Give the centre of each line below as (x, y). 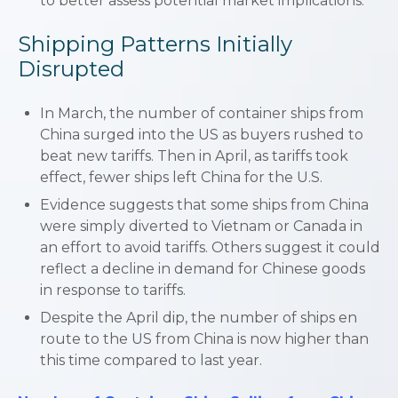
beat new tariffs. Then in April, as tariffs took (194, 156)
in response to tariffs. (113, 290)
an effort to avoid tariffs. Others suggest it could (210, 247)
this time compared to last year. (151, 360)
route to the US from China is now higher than (204, 339)
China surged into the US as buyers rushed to (202, 135)
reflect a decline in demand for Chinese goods (203, 269)
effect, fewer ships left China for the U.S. (181, 177)
